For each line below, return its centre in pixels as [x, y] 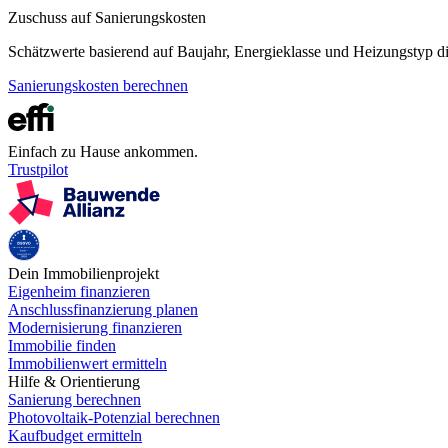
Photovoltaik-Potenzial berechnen [114, 418]
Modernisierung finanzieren [95, 328]
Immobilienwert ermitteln [87, 364]
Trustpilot [38, 170]
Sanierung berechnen [74, 400]
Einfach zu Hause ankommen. [103, 152]
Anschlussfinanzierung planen [103, 310]
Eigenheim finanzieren [79, 292]
